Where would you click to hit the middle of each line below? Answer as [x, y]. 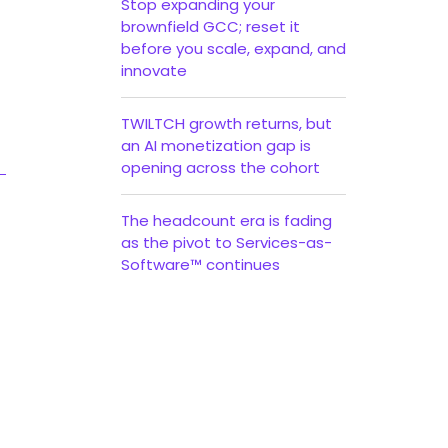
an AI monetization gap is [216, 145]
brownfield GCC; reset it [210, 26]
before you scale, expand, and [233, 48]
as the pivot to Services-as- [226, 242]
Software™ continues [200, 264]
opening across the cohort [220, 167]
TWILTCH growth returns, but [226, 123]
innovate [154, 70]
